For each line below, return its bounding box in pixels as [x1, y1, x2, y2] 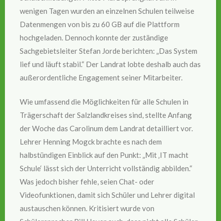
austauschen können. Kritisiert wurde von [20, 204, 154, 213]
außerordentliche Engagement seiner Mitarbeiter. [20, 73, 183, 82]
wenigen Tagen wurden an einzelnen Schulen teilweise [20, 6, 194, 15]
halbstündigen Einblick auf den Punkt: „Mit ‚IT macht [20, 150, 188, 160]
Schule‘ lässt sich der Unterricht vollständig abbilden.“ [20, 164, 192, 173]
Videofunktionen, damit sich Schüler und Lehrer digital [20, 190, 195, 200]
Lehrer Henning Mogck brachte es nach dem [20, 137, 162, 147]
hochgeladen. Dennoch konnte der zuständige [20, 33, 168, 42]
